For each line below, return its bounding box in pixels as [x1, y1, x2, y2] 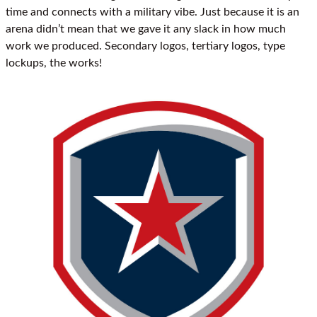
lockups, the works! [6, 57, 102, 69]
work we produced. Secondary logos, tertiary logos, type [6, 40, 285, 52]
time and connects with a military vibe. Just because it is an [6, 6, 299, 18]
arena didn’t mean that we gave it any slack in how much [6, 23, 286, 35]
